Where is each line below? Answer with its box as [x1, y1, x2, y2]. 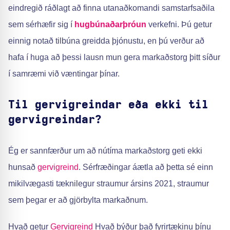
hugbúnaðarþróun [74, 20, 146, 29]
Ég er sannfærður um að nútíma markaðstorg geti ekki [8, 146, 202, 155]
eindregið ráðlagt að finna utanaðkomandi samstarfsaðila [8, 4, 215, 12]
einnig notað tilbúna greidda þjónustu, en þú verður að [8, 36, 204, 45]
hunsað [8, 163, 37, 171]
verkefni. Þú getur [146, 20, 212, 29]
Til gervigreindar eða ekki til [8, 99, 208, 110]
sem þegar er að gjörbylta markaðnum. [8, 196, 150, 204]
